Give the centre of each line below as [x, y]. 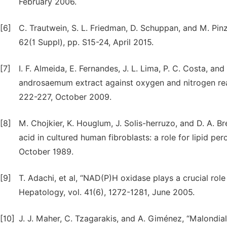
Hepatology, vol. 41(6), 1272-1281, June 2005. [107, 192]
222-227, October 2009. [65, 97]
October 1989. [46, 152]
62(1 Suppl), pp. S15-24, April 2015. [86, 42]
